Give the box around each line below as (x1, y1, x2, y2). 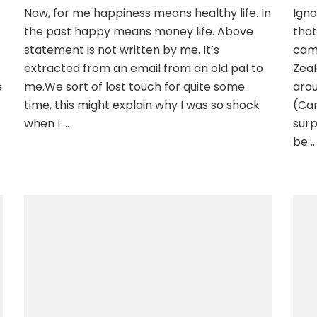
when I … (23, 115, 69, 132)
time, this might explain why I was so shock (23, 96, 260, 113)
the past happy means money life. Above (23, 23, 253, 40)
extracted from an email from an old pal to (23, 59, 263, 76)
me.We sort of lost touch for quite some (23, 78, 245, 95)
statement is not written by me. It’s (23, 41, 219, 58)
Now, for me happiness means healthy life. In (23, 4, 271, 21)
